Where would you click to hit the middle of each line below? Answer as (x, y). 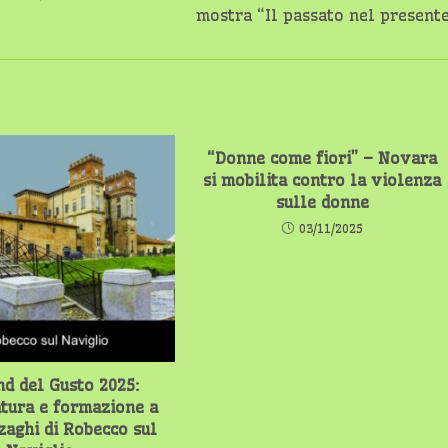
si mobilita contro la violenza (322, 180)
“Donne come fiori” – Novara (322, 158)
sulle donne (322, 202)
